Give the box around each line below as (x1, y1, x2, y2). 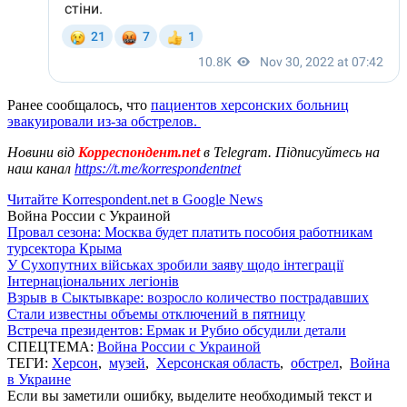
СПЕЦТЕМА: (7, 338, 97, 354)
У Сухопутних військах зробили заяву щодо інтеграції (7, 256, 343, 273)
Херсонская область (156, 354, 280, 371)
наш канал (7, 160, 74, 176)
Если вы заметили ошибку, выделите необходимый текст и (7, 387, 372, 403)
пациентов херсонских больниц (151, 96, 349, 113)
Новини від (7, 144, 74, 160)
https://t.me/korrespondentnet (74, 160, 241, 176)
